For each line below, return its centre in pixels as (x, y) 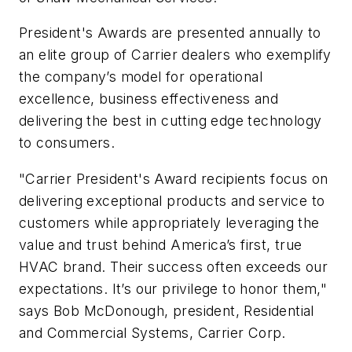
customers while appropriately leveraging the (169, 223)
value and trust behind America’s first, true (161, 245)
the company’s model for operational (141, 77)
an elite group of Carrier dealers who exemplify (175, 55)
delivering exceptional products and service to (172, 201)
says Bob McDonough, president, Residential (167, 311)
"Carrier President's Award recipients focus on (174, 179)
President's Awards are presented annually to (170, 33)
